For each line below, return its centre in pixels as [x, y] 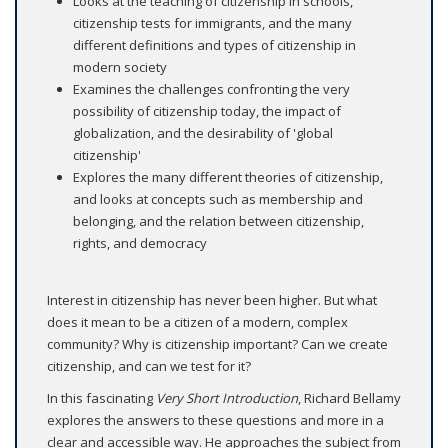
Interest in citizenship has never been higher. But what [212, 300]
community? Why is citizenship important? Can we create [217, 344]
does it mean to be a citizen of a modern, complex [197, 322]
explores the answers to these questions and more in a [215, 420]
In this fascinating [101, 398]
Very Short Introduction [227, 398]
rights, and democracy [140, 243]
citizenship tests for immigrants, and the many [212, 23]
